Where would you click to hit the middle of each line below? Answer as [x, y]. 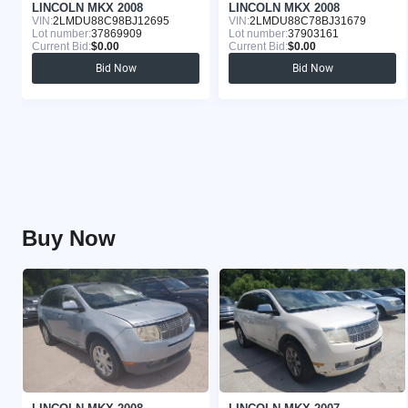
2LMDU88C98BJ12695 [111, 21]
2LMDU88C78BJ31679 [308, 21]
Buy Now [69, 238]
